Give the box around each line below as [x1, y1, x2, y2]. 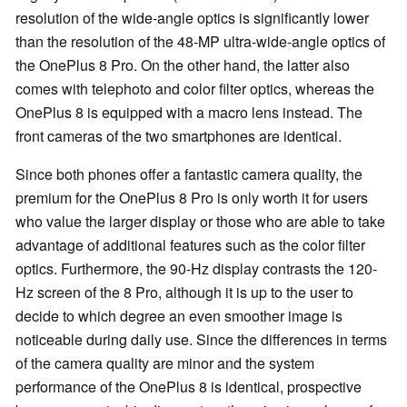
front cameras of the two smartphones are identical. [15, 125, 342, 147]
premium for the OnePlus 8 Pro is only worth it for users [15, 187, 368, 209]
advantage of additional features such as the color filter [15, 234, 365, 256]
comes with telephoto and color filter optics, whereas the [15, 78, 374, 100]
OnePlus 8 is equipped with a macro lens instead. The [15, 102, 362, 124]
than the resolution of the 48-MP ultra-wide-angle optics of [15, 31, 385, 53]
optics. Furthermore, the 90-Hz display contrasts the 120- [15, 258, 377, 280]
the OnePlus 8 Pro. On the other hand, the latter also [15, 55, 350, 76]
